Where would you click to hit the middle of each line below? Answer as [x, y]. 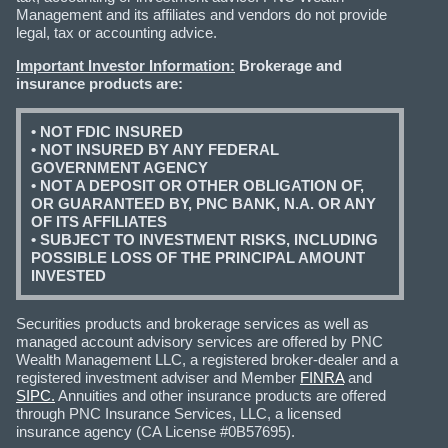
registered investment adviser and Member [158, 377]
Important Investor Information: [125, 65]
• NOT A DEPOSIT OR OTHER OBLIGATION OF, [197, 185]
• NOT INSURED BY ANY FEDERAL [155, 149]
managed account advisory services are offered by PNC [199, 341]
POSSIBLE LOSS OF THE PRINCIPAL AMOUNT [198, 257]
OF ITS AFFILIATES [99, 221]
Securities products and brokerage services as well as [192, 323]
